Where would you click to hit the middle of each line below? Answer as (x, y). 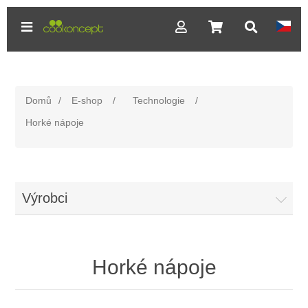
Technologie (159, 100)
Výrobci (45, 198)
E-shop (87, 100)
